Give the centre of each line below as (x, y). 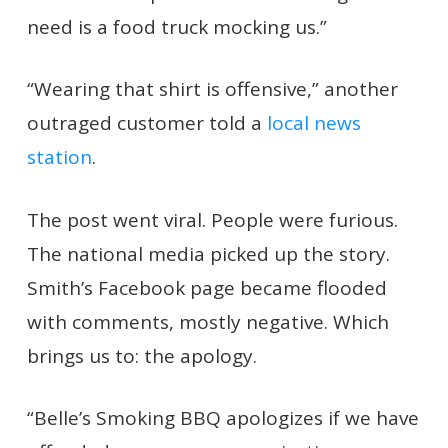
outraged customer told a (146, 123)
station (59, 157)
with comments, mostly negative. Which (207, 321)
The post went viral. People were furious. (212, 219)
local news (313, 123)
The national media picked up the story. (208, 253)
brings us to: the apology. (141, 355)
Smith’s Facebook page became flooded (206, 287)
